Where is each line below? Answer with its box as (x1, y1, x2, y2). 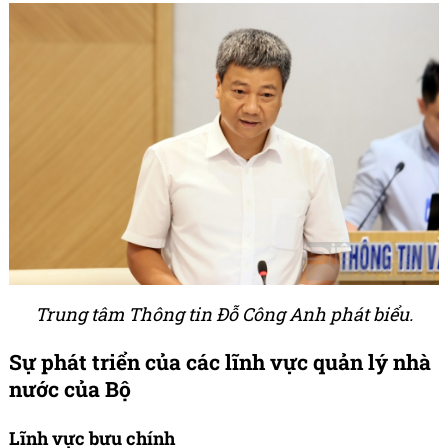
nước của (9, 374, 105, 403)
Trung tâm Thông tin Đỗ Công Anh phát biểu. (35, 301, 413, 326)
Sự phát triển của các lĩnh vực (9, 347, 308, 376)
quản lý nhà (308, 347, 431, 376)
